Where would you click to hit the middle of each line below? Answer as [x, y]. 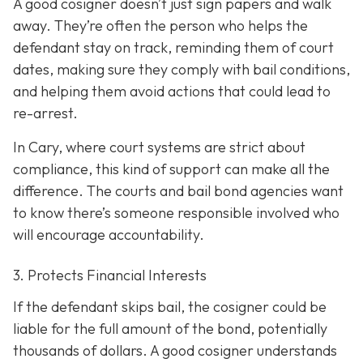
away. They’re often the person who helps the [160, 26]
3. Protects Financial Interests [110, 275]
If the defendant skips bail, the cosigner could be [170, 307]
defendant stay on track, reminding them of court [173, 48]
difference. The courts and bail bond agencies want [178, 190]
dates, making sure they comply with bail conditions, [181, 70]
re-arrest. [45, 113]
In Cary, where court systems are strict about [159, 147]
